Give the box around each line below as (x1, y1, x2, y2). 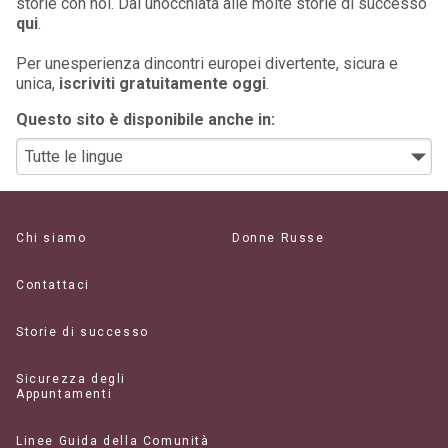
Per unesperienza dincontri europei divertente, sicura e (16, 53, 398, 73)
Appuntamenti (16, 386, 113, 401)
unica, (16, 73, 59, 93)
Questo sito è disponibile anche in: (16, 109, 275, 129)
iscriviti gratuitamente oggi (59, 73, 266, 93)
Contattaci (16, 277, 90, 292)
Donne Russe (232, 230, 325, 245)
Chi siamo (16, 230, 87, 245)
